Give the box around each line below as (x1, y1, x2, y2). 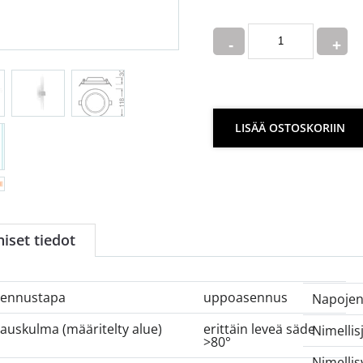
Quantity (212, 19, 266, 38)
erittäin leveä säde (203, 320, 315, 339)
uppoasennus (203, 288, 288, 307)
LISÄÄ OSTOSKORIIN (235, 119, 346, 135)
